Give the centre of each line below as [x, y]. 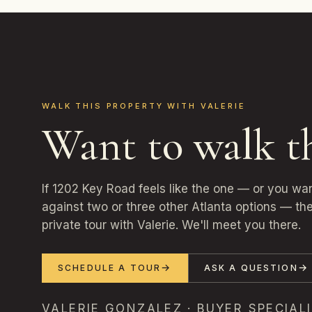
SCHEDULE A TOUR [110, 268]
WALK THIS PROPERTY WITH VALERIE [144, 106]
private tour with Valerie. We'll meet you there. [171, 225]
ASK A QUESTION [251, 268]
